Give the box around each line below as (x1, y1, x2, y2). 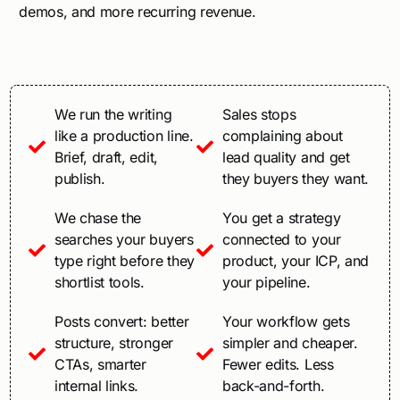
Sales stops (222, 105, 296, 124)
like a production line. (54, 127, 194, 146)
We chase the (54, 209, 142, 228)
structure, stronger (54, 334, 173, 353)
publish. (54, 170, 105, 188)
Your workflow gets (222, 312, 350, 331)
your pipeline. (222, 273, 311, 292)
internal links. (54, 377, 139, 396)
